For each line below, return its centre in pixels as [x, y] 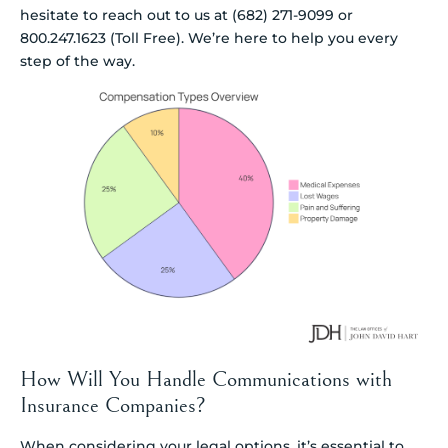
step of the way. [77, 61]
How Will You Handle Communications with [206, 380]
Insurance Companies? [113, 406]
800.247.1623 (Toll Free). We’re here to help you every [209, 38]
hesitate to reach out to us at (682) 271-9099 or [186, 15]
